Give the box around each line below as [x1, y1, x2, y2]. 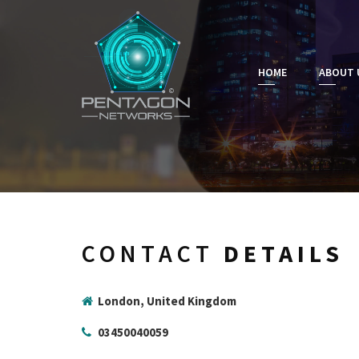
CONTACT [82, 238, 224, 268]
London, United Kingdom [98, 293, 236, 309]
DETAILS [224, 238, 344, 268]
